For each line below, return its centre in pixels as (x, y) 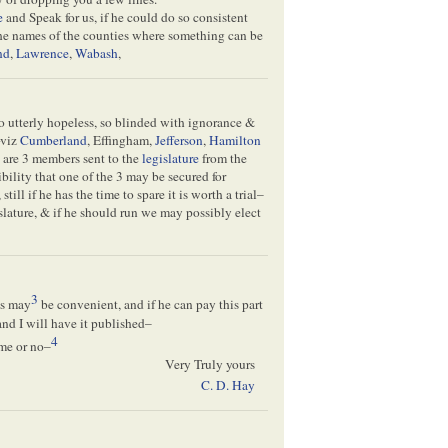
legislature (171, 158)
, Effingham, (121, 140)
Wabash (97, 53)
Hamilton (235, 140)
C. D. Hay (227, 384)
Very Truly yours (209, 364)
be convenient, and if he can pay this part (151, 304)
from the (223, 158)
